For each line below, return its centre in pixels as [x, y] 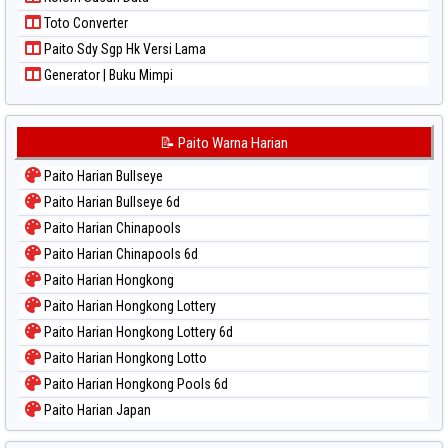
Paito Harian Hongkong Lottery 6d [137, 332]
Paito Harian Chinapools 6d [119, 254]
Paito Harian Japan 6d [104, 436]
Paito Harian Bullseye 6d [110, 202]
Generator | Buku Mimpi [107, 75]
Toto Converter [84, 23]
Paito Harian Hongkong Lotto [124, 358]
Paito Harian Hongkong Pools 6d [134, 384]
